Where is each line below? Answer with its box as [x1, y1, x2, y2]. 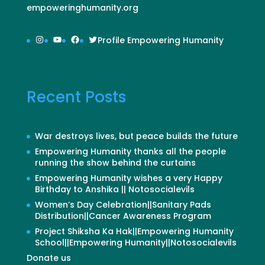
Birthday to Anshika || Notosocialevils [34, 183, 195, 195]
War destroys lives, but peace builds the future [34, 130, 238, 142]
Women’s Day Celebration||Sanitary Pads [34, 198, 211, 211]
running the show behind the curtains [34, 156, 196, 169]
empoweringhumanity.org [26, 2, 138, 14]
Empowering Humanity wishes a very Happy [34, 172, 222, 184]
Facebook [69, 31, 118, 46]
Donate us [26, 251, 71, 264]
